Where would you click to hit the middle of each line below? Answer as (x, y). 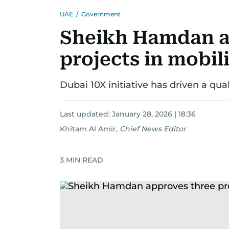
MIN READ (84, 160)
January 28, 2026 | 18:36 (154, 114)
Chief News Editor (153, 129)
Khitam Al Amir (88, 129)
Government (101, 14)
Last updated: (86, 114)
